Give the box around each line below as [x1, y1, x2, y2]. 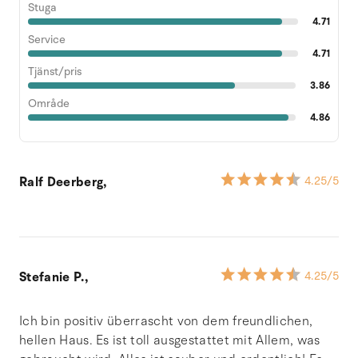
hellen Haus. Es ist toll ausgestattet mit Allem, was [19, 331, 320, 349]
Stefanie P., [19, 268, 88, 286]
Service [28, 31, 66, 47]
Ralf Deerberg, [19, 173, 107, 191]
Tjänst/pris [28, 63, 82, 79]
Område [28, 95, 70, 111]
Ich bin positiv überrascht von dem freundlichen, [19, 312, 313, 330]
